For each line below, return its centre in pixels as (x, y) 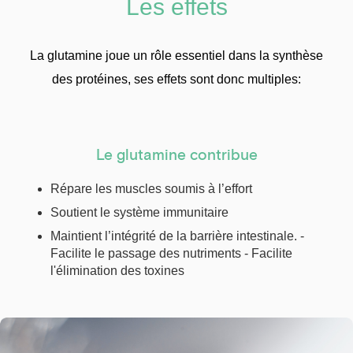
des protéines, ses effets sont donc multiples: (176, 79)
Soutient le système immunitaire (139, 213)
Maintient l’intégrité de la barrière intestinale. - (177, 236)
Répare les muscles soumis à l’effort (151, 189)
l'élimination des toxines (117, 271)
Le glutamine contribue (176, 154)
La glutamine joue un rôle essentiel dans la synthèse (176, 55)
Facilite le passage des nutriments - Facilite (171, 254)
